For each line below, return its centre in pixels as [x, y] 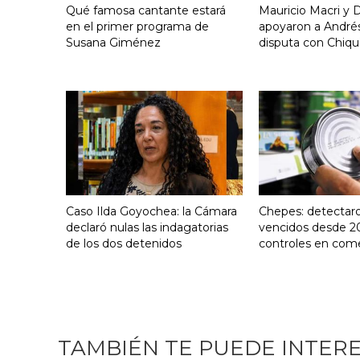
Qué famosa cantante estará [146, 10]
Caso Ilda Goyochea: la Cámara [151, 212]
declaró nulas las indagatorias [147, 228]
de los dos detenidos [124, 244]
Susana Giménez [113, 42]
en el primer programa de [137, 26]
